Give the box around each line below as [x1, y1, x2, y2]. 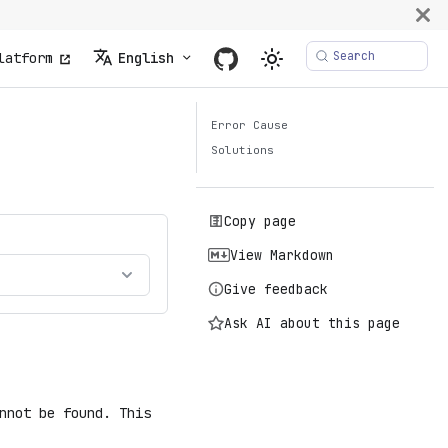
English [117, 49, 174, 67]
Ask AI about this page [224, 314, 401, 332]
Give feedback [224, 280, 329, 298]
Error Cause [211, 118, 289, 132]
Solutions [211, 143, 275, 157]
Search [333, 48, 375, 64]
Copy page [224, 212, 297, 230]
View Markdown [230, 246, 335, 264]
